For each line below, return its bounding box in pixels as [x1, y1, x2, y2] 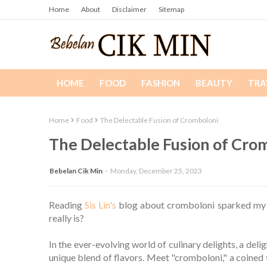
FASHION [141, 77, 180, 88]
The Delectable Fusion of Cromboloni [100, 116, 218, 125]
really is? [49, 212, 84, 224]
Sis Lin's [85, 199, 117, 211]
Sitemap [159, 5, 184, 14]
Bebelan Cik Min [49, 166, 103, 176]
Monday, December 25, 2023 [110, 166, 202, 176]
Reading [49, 199, 85, 211]
